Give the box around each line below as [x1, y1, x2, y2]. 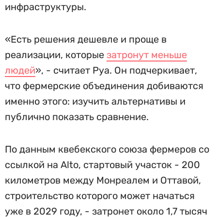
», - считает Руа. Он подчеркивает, [35, 64, 197, 76]
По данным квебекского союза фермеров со [5, 143, 209, 155]
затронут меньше [107, 49, 187, 61]
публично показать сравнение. [5, 111, 149, 123]
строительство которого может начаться [5, 190, 195, 201]
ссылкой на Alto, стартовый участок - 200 [5, 159, 200, 170]
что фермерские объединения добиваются [5, 80, 203, 92]
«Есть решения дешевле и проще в [5, 33, 167, 45]
